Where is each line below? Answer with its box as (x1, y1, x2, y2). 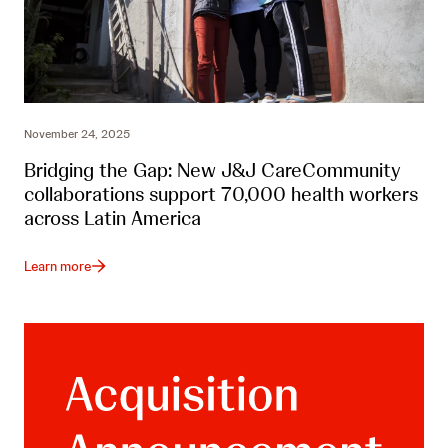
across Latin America (24, 204, 201, 231)
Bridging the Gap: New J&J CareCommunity (24, 156, 401, 183)
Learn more (24, 256, 91, 275)
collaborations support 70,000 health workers (24, 180, 418, 207)
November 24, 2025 (24, 125, 130, 142)
